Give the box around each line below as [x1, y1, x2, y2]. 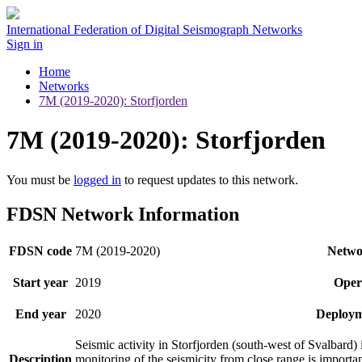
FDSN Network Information [6, 203, 239, 225]
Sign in [6, 37, 43, 51]
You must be [6, 172, 74, 187]
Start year [13, 275, 68, 289]
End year [15, 306, 66, 321]
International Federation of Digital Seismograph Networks [6, 23, 302, 36]
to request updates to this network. [121, 172, 298, 187]
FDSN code [9, 243, 72, 258]
